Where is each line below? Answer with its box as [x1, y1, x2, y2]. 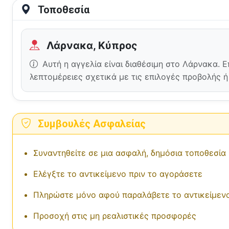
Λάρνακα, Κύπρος [44, 39, 138, 52]
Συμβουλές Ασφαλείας [35, 117, 146, 130]
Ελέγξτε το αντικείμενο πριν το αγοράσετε [33, 168, 202, 179]
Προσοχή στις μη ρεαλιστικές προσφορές [33, 210, 196, 221]
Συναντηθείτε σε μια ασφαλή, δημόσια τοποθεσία [33, 147, 226, 158]
